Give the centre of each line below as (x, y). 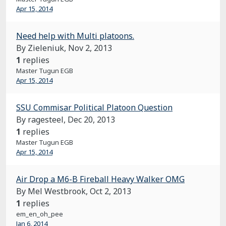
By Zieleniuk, (42, 48)
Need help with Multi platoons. (75, 36)
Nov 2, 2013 (90, 48)
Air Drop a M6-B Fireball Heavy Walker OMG (100, 179)
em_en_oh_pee (40, 214)
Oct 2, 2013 (110, 191)
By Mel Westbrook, (53, 191)
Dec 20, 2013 (91, 120)
